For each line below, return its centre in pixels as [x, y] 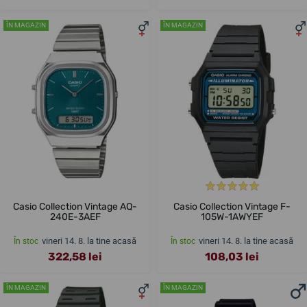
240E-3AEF [75, 217]
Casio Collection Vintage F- [232, 207]
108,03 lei [232, 257]
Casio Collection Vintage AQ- [75, 207]
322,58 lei [75, 257]
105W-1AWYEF [232, 217]
